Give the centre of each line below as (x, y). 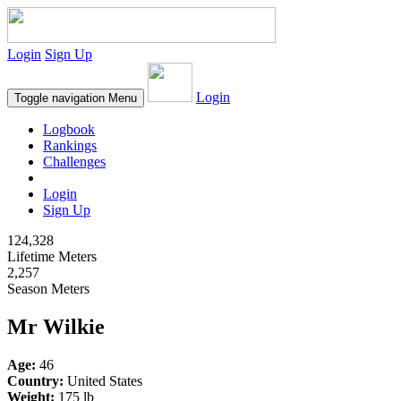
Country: (35, 380)
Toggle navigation (60, 98)
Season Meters (48, 289)
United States (103, 380)
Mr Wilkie (56, 326)
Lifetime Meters (52, 256)
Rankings (70, 145)
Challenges (74, 162)
